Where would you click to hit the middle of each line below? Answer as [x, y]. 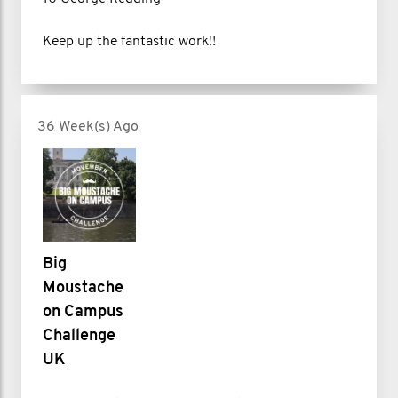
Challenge [79, 337]
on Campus [83, 313]
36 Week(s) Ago [88, 127]
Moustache [83, 289]
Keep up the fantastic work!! [129, 41]
